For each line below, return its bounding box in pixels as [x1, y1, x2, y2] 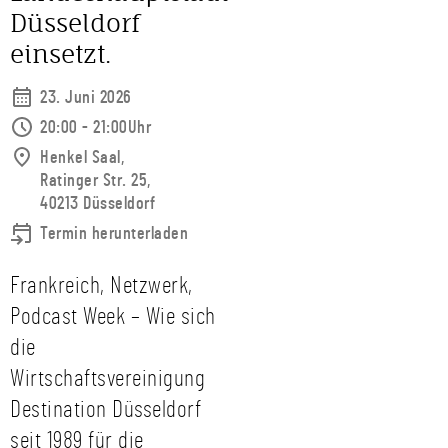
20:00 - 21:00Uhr [40, 119, 151, 137]
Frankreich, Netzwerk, [10, 274, 193, 298]
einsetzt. [10, 39, 111, 69]
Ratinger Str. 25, [40, 172, 151, 190]
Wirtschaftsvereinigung [10, 367, 205, 391]
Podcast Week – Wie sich [10, 305, 216, 329]
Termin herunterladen [40, 225, 188, 243]
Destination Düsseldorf [10, 398, 201, 422]
